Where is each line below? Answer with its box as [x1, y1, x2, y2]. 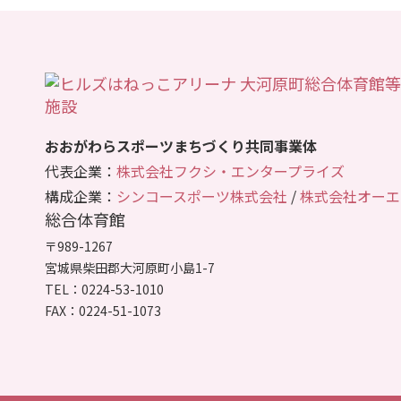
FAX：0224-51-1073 [44, 302, 161, 320]
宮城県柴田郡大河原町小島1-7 [44, 259, 215, 277]
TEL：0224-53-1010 [44, 280, 164, 298]
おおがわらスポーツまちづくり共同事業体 [44, 135, 317, 157]
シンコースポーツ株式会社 [115, 185, 287, 207]
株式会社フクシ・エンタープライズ [115, 160, 345, 182]
